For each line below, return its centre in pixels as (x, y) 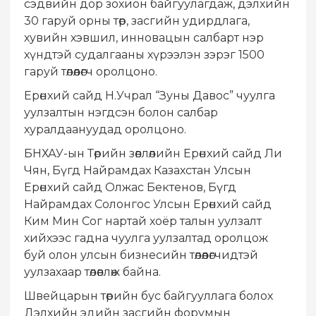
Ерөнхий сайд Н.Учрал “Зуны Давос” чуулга (150, 96)
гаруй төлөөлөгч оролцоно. (91, 72)
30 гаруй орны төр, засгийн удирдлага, (137, 21)
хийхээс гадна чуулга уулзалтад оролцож (146, 238)
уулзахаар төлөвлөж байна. (92, 272)
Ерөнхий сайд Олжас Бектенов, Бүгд (130, 188)
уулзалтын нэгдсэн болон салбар (121, 113)
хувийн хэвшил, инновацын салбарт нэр (144, 38)
